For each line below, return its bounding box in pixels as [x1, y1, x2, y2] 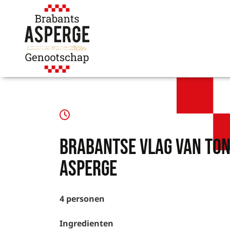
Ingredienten [60, 218, 113, 229]
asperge [60, 156, 117, 182]
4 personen [60, 193, 105, 204]
